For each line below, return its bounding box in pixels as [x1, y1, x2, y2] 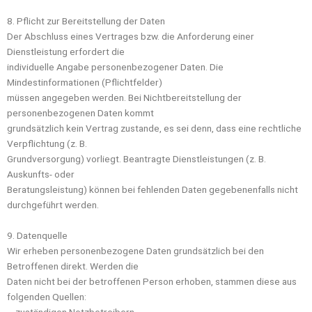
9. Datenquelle [7, 229, 68, 241]
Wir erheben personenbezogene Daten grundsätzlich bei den [7, 244, 264, 256]
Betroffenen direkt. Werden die [7, 260, 139, 272]
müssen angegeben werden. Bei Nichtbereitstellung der [7, 91, 242, 103]
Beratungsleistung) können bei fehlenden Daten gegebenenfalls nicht [7, 183, 298, 195]
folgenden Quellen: [7, 290, 86, 302]
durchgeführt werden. [7, 198, 99, 210]
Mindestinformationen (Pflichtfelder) [7, 76, 162, 88]
